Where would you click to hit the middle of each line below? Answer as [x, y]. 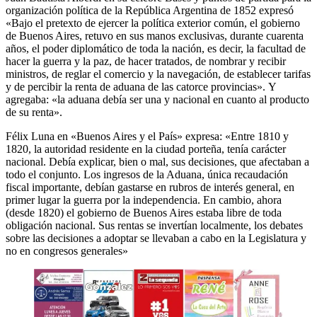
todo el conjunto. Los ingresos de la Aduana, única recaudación [147, 175]
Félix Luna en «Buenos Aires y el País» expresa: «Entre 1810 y [147, 137]
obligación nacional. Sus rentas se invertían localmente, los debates [154, 226]
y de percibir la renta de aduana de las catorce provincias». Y [141, 87]
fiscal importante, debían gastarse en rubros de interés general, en [150, 188]
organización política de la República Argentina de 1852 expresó [150, 11]
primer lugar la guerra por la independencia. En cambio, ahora [144, 200]
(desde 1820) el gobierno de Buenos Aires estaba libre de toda [144, 213]
